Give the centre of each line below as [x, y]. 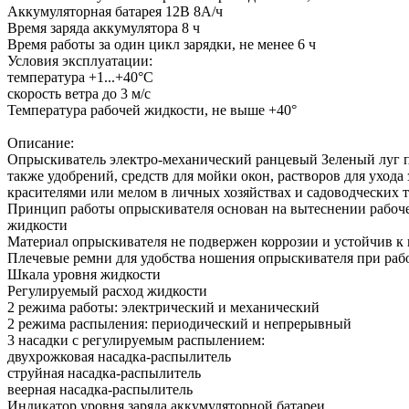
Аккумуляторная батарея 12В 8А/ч [115, 12]
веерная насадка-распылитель [100, 390]
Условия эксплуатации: [80, 61]
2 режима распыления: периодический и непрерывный [179, 324]
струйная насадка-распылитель [104, 373]
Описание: [41, 143]
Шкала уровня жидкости [84, 275]
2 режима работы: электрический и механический [163, 308]
